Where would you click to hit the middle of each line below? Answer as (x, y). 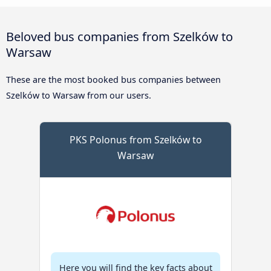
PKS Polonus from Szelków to (135, 140)
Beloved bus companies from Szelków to (119, 37)
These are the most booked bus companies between (113, 80)
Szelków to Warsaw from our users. (79, 96)
